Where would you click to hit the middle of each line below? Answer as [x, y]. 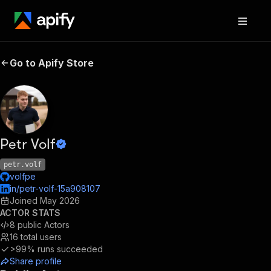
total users [41, 237]
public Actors [44, 225]
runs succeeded [70, 249]
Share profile [36, 261]
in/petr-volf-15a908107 [55, 188]
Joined [25, 201]
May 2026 [60, 201]
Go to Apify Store [52, 63]
